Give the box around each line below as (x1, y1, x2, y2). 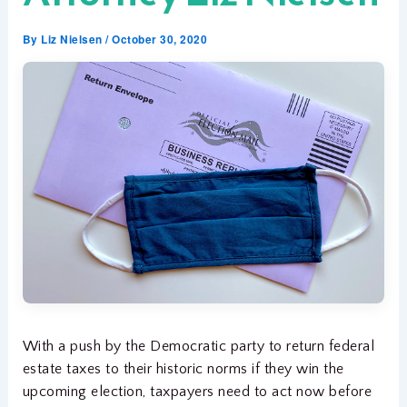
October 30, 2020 (112, 32, 208, 47)
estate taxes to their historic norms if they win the (22, 360, 344, 377)
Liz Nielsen (41, 32, 106, 47)
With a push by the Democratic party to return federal (22, 337, 375, 354)
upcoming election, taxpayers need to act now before (22, 382, 372, 400)
